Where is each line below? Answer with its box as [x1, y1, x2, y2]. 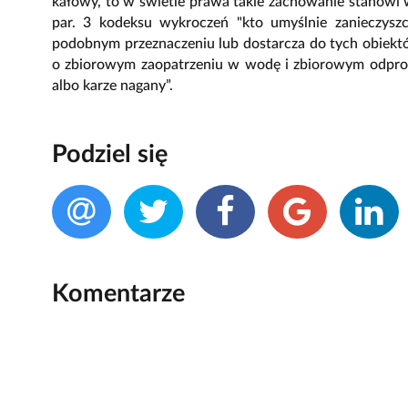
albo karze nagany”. [52, 77, 173, 93]
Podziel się [52, 141, 168, 167]
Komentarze [52, 280, 185, 306]
